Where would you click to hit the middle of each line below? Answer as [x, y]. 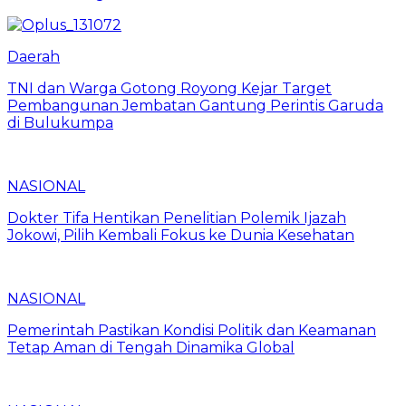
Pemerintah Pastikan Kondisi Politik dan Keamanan [192, 330]
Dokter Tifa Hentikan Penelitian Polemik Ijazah [177, 217]
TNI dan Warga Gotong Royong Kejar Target [169, 88]
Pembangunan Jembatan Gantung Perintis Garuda [195, 105]
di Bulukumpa [60, 122]
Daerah [34, 56]
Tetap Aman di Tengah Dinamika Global [151, 347]
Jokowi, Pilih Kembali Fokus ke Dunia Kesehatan [181, 235]
